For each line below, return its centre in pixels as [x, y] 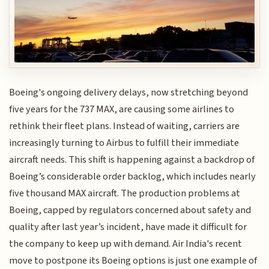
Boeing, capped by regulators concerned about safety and [130, 210]
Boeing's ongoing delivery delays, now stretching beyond [129, 93]
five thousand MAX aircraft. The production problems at [125, 194]
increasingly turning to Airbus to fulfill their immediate [124, 143]
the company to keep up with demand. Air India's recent [126, 244]
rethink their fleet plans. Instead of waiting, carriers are [125, 126]
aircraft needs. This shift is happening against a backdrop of [132, 160]
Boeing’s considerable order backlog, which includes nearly [133, 177]
